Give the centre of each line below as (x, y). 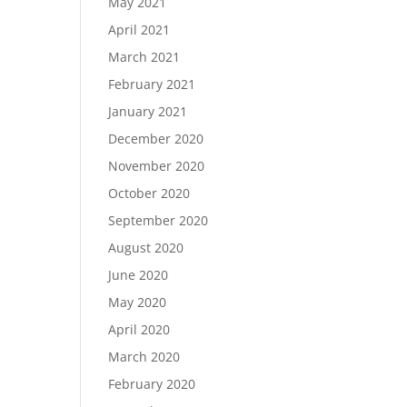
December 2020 (156, 139)
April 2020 (139, 329)
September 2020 (159, 220)
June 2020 (139, 275)
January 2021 (148, 111)
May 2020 (138, 302)
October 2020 (149, 193)
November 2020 (157, 166)
